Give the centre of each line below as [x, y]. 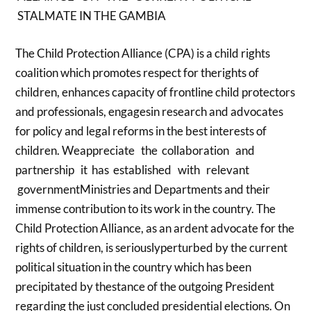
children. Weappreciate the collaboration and [136, 150]
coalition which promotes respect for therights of [137, 72]
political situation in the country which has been [134, 267]
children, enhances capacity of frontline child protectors [155, 92]
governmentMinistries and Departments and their [143, 189]
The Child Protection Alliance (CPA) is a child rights [143, 53]
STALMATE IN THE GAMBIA [91, 16]
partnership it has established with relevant [134, 169]
